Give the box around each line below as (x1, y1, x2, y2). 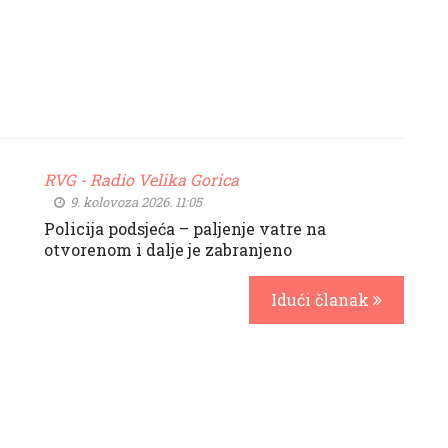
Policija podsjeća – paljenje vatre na (44, 218, 326, 239)
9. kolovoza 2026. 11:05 (67, 193, 202, 211)
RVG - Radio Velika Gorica (44, 169, 239, 190)
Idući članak (271, 289, 373, 310)
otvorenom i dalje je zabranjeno (44, 239, 292, 260)
